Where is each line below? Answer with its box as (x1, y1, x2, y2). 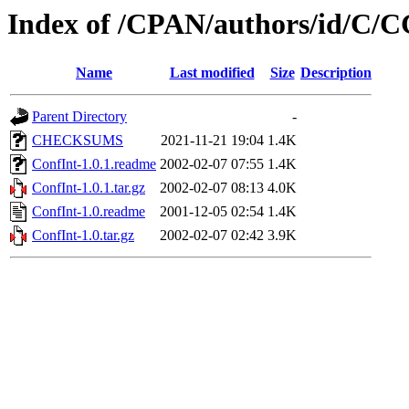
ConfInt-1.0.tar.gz (32, 227, 134, 244)
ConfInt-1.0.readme (32, 204, 145, 220)
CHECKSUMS (32, 132, 123, 149)
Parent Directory (32, 109, 127, 125)
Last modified (169, 65, 255, 81)
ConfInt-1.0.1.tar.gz (32, 180, 145, 196)
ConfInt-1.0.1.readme (32, 156, 156, 173)
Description (300, 65, 372, 81)
